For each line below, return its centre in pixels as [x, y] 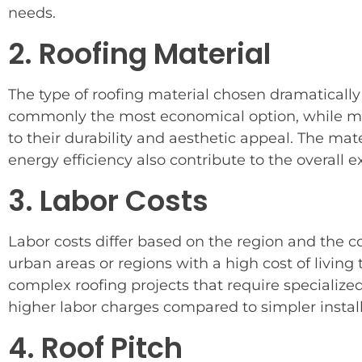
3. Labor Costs [108, 201]
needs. [32, 13]
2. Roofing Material [139, 54]
